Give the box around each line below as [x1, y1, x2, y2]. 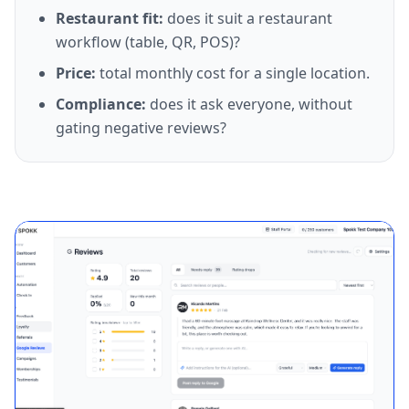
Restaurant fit [56, 8, 159, 28]
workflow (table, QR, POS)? [56, 32, 240, 52]
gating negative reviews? [56, 118, 226, 138]
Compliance [56, 94, 142, 114]
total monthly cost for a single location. [100, 63, 370, 83]
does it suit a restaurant [167, 8, 332, 28]
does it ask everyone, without [150, 94, 352, 114]
